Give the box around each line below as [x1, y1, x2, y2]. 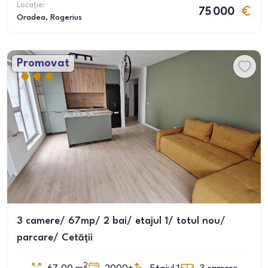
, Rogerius [45, 14, 82, 22]
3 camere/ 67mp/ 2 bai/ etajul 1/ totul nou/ [17, 216, 226, 226]
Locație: [17, 1, 45, 9]
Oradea [17, 14, 45, 22]
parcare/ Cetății [17, 233, 93, 243]
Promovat [17, 58, 69, 69]
